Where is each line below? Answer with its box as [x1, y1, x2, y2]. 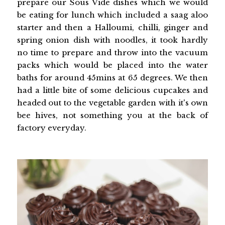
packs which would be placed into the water [17, 60, 208, 70]
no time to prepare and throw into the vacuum [17, 48, 208, 58]
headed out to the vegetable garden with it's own [17, 98, 208, 108]
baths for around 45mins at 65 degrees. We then [17, 73, 208, 83]
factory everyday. [17, 123, 86, 133]
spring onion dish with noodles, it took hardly [17, 35, 208, 45]
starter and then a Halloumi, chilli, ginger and [17, 23, 208, 33]
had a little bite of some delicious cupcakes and [17, 85, 208, 95]
